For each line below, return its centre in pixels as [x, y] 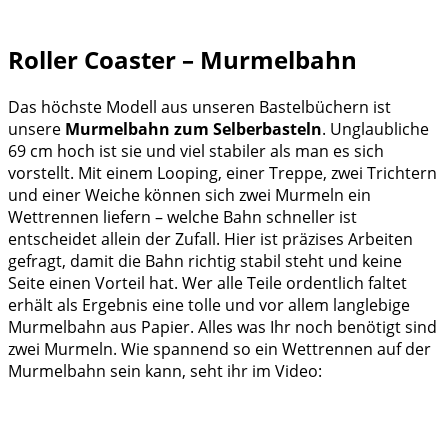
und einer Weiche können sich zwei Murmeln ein [189, 194]
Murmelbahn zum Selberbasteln [193, 128]
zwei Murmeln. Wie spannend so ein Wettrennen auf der [219, 348]
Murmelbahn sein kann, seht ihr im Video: [165, 370]
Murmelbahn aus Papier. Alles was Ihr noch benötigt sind [222, 326]
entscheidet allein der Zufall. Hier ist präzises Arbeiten [210, 238]
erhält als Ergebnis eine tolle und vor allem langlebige [209, 304]
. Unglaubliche [375, 128]
